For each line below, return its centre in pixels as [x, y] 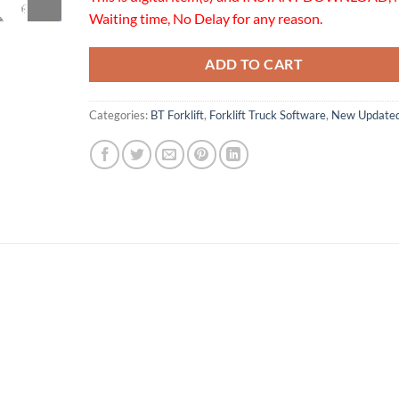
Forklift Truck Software [267, 115]
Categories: [119, 115]
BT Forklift [177, 115]
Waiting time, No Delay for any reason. [205, 18]
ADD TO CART [254, 65]
